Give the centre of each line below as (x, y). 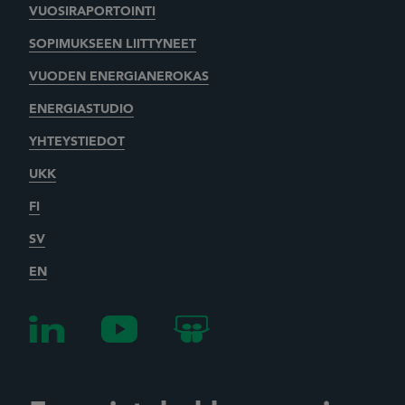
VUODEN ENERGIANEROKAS (119, 76)
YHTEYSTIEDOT (77, 141)
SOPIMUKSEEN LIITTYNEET (113, 44)
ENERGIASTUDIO (81, 109)
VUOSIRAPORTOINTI (92, 11)
